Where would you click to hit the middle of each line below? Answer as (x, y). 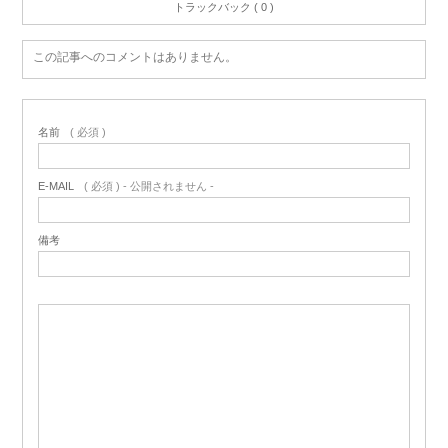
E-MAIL (56, 185)
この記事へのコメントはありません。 (135, 56)
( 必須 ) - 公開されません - (149, 185)
